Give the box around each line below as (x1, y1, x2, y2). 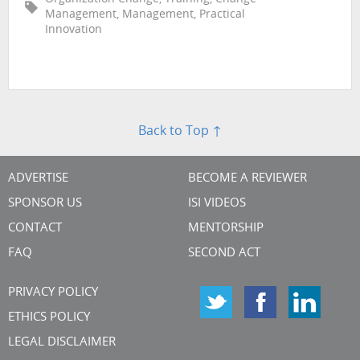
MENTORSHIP (188, 222, 264, 235)
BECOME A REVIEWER (188, 172, 307, 185)
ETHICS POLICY (8, 311, 90, 324)
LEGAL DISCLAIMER (8, 336, 116, 349)
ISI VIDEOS (188, 197, 246, 210)
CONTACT (8, 222, 62, 235)
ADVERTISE (8, 172, 68, 185)
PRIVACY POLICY (8, 286, 98, 299)
